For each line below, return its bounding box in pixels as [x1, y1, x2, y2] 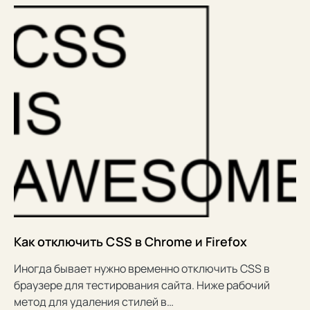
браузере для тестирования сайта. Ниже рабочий [14, 277, 270, 293]
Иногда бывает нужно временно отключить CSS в [14, 260, 270, 276]
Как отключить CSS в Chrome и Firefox [14, 232, 247, 250]
